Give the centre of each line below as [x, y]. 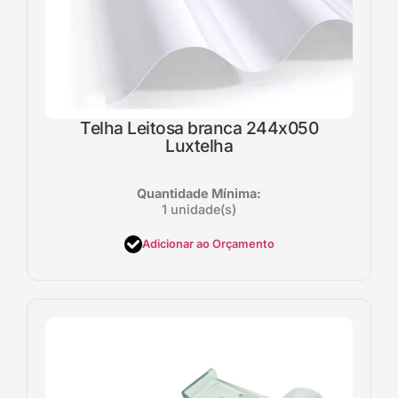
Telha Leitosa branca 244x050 [199, 127]
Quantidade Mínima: [199, 193]
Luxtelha [199, 145]
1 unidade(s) [199, 209]
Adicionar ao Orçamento [208, 244]
